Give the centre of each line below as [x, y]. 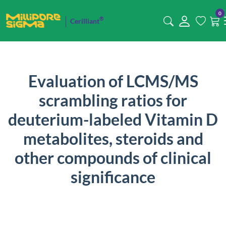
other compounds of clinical [113, 158]
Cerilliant [84, 21]
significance [113, 177]
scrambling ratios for [113, 100]
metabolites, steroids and [113, 138]
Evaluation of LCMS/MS [113, 81]
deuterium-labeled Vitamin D [113, 119]
